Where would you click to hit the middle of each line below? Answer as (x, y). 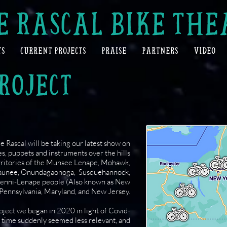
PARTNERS (160, 51)
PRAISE (114, 51)
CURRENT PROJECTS (53, 51)
